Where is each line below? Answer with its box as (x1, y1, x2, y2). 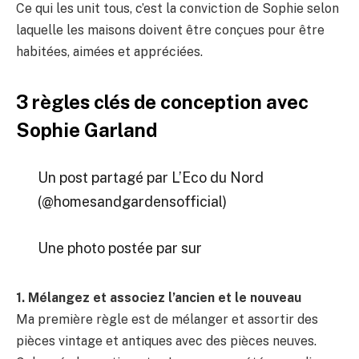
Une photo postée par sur (37, 239, 202, 256)
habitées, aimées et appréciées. (16, 43, 203, 59)
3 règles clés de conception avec (16, 91, 309, 114)
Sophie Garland (16, 119, 157, 142)
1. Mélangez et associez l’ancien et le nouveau (16, 290, 301, 306)
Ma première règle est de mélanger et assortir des (16, 312, 318, 328)
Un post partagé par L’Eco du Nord (37, 169, 264, 187)
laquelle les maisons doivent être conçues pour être (16, 22, 325, 38)
